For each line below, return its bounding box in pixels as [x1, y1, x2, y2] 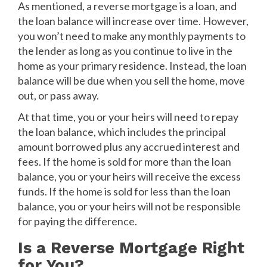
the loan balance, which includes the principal [18, 125, 226, 138]
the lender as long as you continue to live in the [18, 44, 232, 57]
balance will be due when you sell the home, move [18, 73, 245, 87]
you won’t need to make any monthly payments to [18, 29, 246, 42]
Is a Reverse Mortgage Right [18, 238, 244, 257]
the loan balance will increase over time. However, [18, 14, 249, 27]
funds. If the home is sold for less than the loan [18, 184, 231, 198]
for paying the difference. [18, 214, 137, 228]
